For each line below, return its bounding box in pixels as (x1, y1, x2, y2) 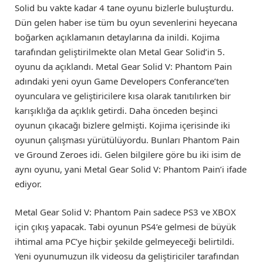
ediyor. (15, 177, 42, 190)
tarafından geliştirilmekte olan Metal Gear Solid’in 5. (15, 45, 225, 58)
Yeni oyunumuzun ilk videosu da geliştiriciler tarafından (15, 249, 239, 262)
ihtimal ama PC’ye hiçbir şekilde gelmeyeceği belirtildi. (15, 235, 234, 247)
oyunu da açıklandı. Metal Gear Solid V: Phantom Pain (15, 60, 232, 72)
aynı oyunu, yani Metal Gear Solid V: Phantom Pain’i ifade (15, 163, 247, 175)
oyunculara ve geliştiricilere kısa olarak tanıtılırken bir (15, 89, 231, 102)
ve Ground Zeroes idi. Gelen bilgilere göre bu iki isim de (15, 148, 241, 160)
